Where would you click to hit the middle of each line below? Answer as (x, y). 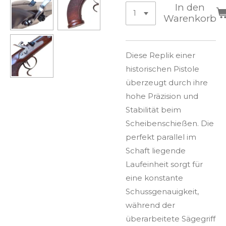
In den (190, 8)
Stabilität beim (153, 109)
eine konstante (154, 178)
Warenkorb (190, 19)
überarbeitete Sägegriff (171, 218)
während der (150, 205)
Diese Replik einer (160, 55)
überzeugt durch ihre (167, 82)
